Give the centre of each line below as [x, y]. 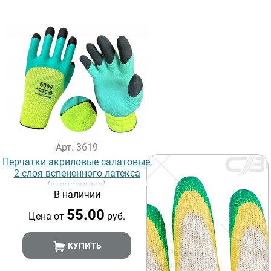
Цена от [48, 216]
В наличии [77, 194]
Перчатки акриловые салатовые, [77, 162]
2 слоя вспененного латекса [77, 173]
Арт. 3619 [77, 147]
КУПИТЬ [83, 246]
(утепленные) [77, 185]
